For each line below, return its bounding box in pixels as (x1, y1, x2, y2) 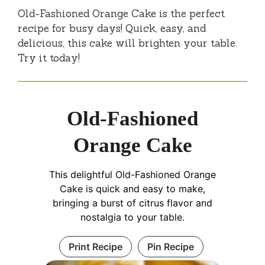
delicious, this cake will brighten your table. (18, 37, 237, 50)
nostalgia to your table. (80, 211, 185, 223)
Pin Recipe (147, 240, 194, 253)
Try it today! (18, 51, 80, 65)
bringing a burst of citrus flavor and (53, 196, 212, 209)
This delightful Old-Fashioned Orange (49, 168, 216, 180)
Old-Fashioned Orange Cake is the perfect (18, 7, 225, 21)
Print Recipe (68, 240, 122, 253)
